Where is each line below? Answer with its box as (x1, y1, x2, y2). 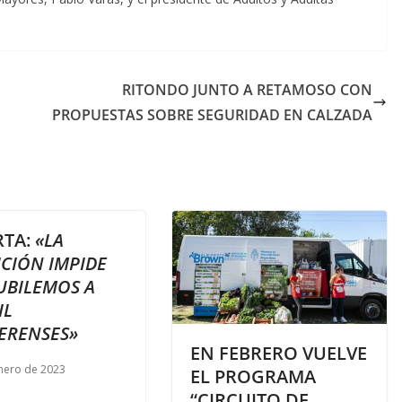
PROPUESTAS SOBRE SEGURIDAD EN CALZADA (52, 105, 372, 125)
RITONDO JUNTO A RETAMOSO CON (122, 80, 372, 100)
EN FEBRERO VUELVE (190, 340, 367, 365)
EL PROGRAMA (190, 363, 316, 389)
